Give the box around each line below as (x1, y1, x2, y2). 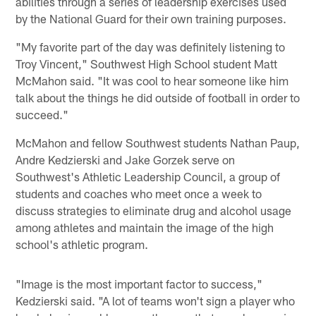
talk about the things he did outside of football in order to (16, 90, 300, 104)
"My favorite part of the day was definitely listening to (16, 39, 286, 54)
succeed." (16, 107, 69, 121)
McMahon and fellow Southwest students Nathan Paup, (16, 135, 300, 150)
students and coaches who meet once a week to (16, 186, 262, 200)
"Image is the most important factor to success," (16, 276, 263, 291)
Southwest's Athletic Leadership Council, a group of (16, 169, 281, 183)
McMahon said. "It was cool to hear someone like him (16, 73, 289, 87)
